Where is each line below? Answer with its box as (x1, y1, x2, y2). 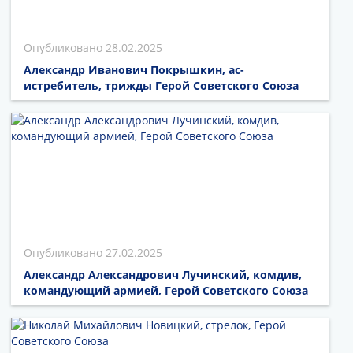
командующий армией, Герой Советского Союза (24, 282, 308, 298)
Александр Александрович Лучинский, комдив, (24, 266, 302, 282)
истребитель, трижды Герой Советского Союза (24, 78, 299, 94)
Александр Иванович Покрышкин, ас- (24, 62, 244, 78)
